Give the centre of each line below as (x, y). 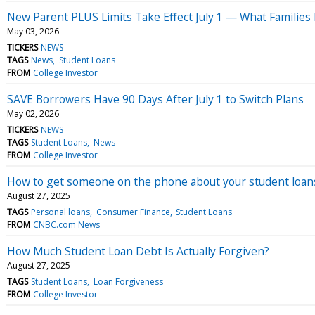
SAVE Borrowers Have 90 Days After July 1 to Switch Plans (155, 99)
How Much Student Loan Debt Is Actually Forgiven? (138, 251)
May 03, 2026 (33, 31)
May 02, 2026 (33, 113)
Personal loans (61, 212)
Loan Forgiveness (128, 281)
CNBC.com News (67, 224)
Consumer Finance (133, 212)
